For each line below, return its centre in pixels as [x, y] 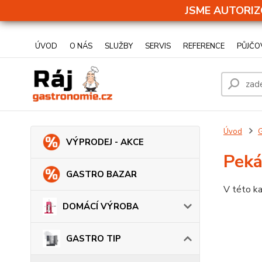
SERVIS [158, 46]
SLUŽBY [119, 46]
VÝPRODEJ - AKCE [105, 142]
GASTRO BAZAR [101, 174]
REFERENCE [204, 46]
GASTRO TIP [94, 239]
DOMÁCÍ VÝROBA [100, 206]
